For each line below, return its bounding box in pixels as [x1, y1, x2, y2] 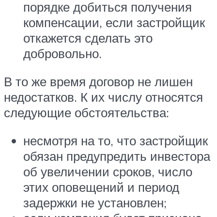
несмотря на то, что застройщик [23, 132, 208, 148]
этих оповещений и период [23, 179, 179, 195]
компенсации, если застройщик [23, 15, 205, 31]
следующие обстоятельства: [4, 104, 169, 120]
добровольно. [23, 46, 102, 62]
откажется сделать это [23, 30, 153, 46]
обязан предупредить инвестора [23, 148, 210, 164]
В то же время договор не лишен [4, 73, 193, 89]
